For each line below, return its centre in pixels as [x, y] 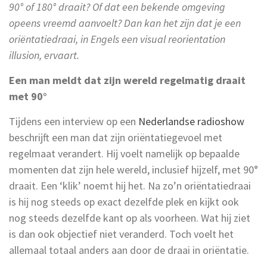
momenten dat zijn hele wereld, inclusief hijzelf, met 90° [133, 169]
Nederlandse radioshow [191, 121]
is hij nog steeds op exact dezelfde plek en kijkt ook [124, 201]
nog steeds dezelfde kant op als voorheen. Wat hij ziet [130, 218]
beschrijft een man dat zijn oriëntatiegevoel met [116, 137]
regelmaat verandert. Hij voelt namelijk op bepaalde [124, 153]
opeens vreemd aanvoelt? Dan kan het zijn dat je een [125, 23]
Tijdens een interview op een [74, 121]
